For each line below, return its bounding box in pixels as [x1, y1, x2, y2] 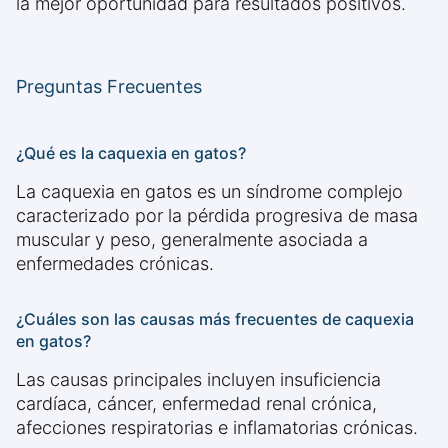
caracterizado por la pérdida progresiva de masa [16, 205, 418, 227]
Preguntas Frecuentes [16, 76, 202, 98]
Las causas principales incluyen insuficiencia [16, 369, 381, 391]
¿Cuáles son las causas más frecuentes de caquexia [16, 309, 414, 330]
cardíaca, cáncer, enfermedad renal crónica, [16, 393, 377, 415]
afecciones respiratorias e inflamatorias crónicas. [16, 417, 418, 439]
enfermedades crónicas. [16, 253, 214, 275]
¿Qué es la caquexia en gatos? [16, 143, 246, 164]
